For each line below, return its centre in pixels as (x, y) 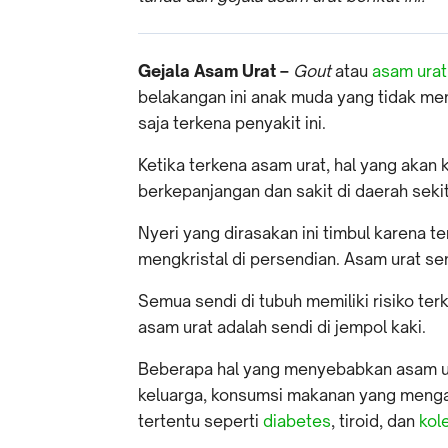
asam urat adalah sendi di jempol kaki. (282, 326)
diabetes (297, 420)
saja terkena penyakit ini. (232, 122)
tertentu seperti (200, 420)
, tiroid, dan (375, 420)
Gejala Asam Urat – (215, 70)
